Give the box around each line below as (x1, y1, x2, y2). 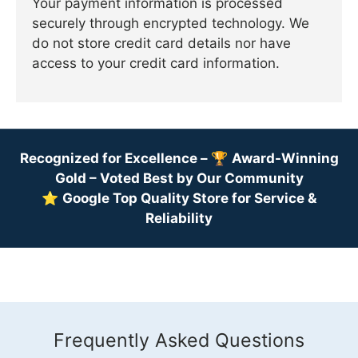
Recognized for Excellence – (19, 150, 211, 167)
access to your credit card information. (32, 54, 280, 71)
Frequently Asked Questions (54, 328, 304, 352)
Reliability (145, 210, 213, 227)
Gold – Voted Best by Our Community (54, 170, 304, 187)
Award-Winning (231, 150, 339, 167)
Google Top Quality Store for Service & (62, 190, 316, 207)
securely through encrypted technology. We (32, 14, 309, 31)
